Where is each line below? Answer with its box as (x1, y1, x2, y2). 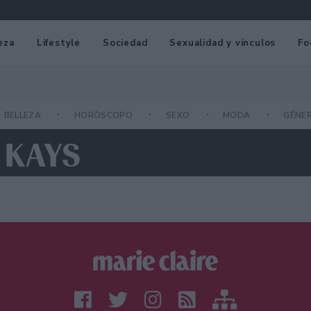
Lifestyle (36, 36, 81, 49)
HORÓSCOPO (74, 110, 135, 121)
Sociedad (103, 36, 148, 49)
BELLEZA (3, 110, 44, 121)
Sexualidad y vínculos (169, 36, 276, 49)
